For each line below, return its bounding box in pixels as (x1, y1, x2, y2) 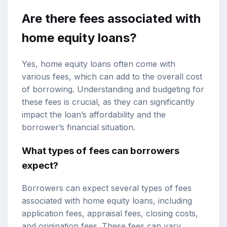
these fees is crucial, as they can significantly (22, 96, 195, 107)
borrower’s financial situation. (22, 122, 135, 132)
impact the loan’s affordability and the (22, 109, 166, 120)
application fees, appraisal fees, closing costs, (22, 208, 198, 219)
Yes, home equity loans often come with (22, 58, 175, 69)
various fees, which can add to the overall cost (22, 71, 202, 82)
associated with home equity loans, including (22, 196, 192, 206)
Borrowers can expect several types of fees (22, 183, 192, 194)
